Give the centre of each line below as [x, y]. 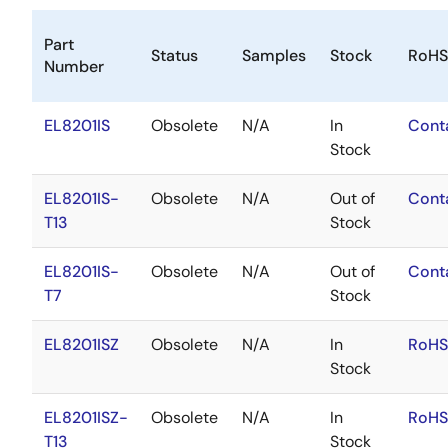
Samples [274, 56]
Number [74, 67]
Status [174, 56]
